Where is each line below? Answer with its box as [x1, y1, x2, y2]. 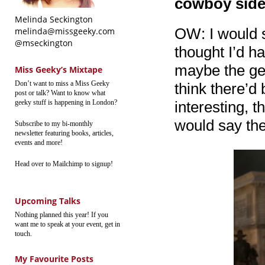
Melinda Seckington [15, 14, 93, 25]
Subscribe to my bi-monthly [15, 119, 93, 128]
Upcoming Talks [15, 195, 80, 206]
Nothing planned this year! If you [15, 211, 108, 219]
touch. [15, 230, 32, 238]
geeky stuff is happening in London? [15, 98, 117, 106]
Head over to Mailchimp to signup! [15, 160, 113, 168]
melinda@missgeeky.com [15, 25, 115, 37]
